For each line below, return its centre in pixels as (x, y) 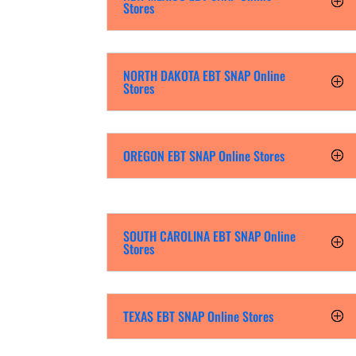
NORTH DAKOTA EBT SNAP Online (205, 76)
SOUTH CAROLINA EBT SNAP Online (210, 236)
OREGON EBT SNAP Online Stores (204, 156)
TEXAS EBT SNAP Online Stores (199, 316)
